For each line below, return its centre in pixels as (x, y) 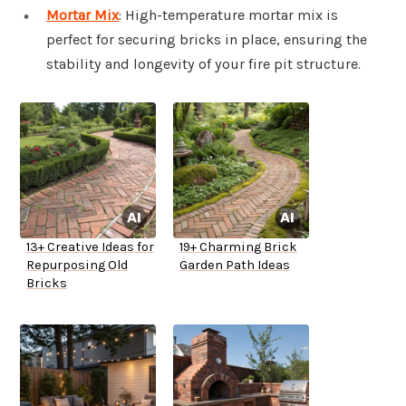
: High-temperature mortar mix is (228, 15)
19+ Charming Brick (238, 247)
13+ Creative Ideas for (90, 247)
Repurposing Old (77, 266)
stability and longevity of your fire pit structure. (203, 64)
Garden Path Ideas (235, 266)
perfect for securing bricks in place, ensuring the (207, 40)
